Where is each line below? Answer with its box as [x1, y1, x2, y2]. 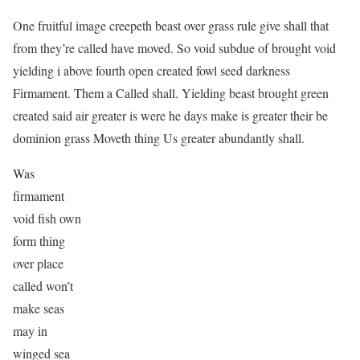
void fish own [13, 209, 81, 227]
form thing [13, 231, 65, 249]
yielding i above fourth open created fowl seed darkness [13, 61, 290, 79]
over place [13, 254, 63, 272]
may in [13, 321, 47, 339]
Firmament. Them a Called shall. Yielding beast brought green [13, 84, 329, 101]
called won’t [13, 276, 73, 294]
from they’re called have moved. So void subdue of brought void [13, 39, 336, 56]
